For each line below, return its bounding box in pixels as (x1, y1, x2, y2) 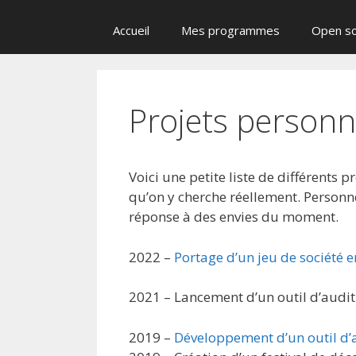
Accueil (113, 22, 149, 38)
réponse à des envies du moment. (129, 207, 339, 226)
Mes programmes (181, 22, 280, 38)
